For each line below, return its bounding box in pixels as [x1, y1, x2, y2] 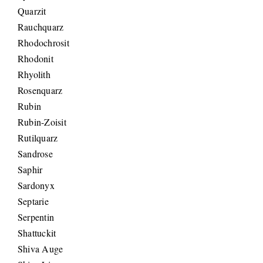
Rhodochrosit [18, 36, 69, 49]
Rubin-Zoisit [18, 116, 66, 129]
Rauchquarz [18, 21, 64, 33]
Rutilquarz [18, 131, 58, 144]
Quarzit [18, 5, 46, 18]
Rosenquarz [18, 84, 63, 97]
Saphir [18, 163, 43, 176]
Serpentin [18, 211, 55, 224]
